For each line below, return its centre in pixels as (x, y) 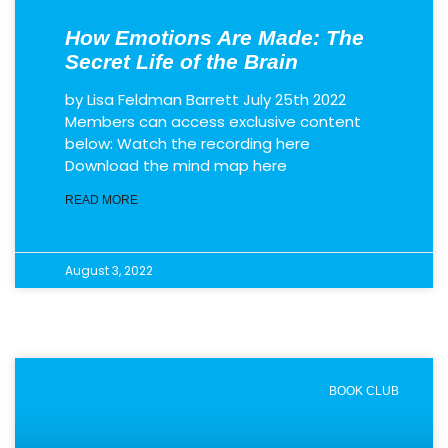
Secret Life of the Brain (181, 61)
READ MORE (101, 200)
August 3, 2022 (109, 270)
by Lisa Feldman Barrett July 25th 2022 (205, 99)
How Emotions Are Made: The (214, 37)
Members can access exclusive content (213, 121)
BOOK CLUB (363, 391)
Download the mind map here (176, 165)
